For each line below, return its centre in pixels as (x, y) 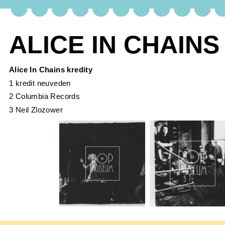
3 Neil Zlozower (36, 109)
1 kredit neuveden (40, 83)
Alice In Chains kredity (51, 70)
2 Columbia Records (45, 96)
